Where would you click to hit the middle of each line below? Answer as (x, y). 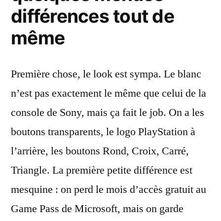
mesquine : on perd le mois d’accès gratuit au (109, 189)
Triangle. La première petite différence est (102, 170)
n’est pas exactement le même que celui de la (109, 93)
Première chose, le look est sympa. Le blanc (106, 74)
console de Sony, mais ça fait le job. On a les (108, 112)
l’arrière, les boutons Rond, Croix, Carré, (100, 151)
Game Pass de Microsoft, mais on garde (97, 209)
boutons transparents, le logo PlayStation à (103, 132)
